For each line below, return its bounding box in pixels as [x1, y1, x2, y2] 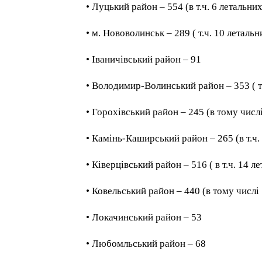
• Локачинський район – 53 [86, 212, 202, 223]
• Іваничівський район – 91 [86, 54, 202, 65]
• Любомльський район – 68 [86, 238, 206, 250]
